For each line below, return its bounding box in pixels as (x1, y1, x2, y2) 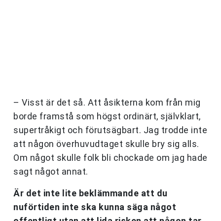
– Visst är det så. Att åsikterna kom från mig (13, 97, 201, 108)
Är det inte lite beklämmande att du (13, 188, 168, 199)
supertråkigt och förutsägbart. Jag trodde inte (13, 125, 207, 136)
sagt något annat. (13, 166, 88, 177)
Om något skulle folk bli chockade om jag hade (13, 152, 208, 163)
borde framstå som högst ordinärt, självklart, (13, 111, 201, 122)
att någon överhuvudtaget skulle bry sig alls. (13, 139, 199, 149)
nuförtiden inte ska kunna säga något (13, 202, 176, 213)
